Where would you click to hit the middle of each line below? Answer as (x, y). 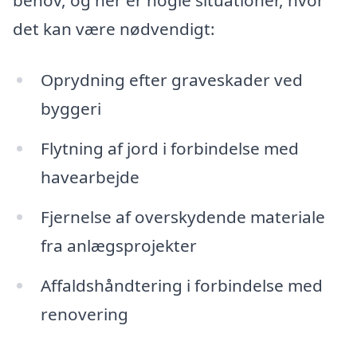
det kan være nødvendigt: (114, 29)
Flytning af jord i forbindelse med (169, 149)
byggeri (71, 109)
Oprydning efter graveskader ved (171, 80)
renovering (84, 314)
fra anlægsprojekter (118, 245)
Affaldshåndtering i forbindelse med (181, 285)
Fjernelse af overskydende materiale (182, 216)
